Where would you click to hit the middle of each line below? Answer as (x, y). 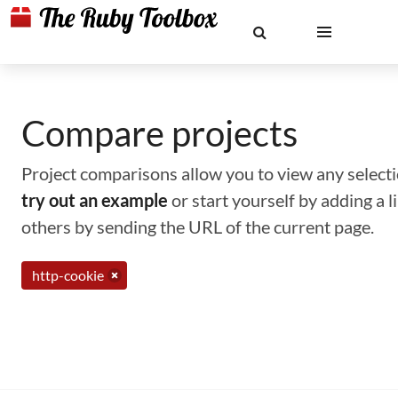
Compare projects (159, 133)
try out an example (95, 200)
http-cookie (68, 275)
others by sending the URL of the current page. (198, 227)
